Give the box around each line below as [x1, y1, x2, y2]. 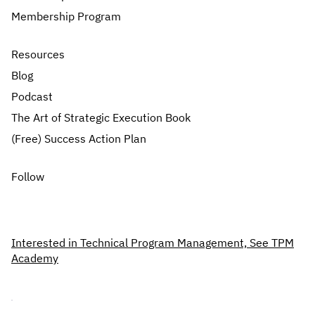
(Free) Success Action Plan [11, 131, 146, 146]
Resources [11, 47, 65, 62]
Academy [11, 251, 58, 266]
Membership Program [11, 9, 122, 24]
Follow [11, 169, 44, 184]
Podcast [11, 89, 53, 104]
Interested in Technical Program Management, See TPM [11, 236, 294, 250]
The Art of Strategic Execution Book [11, 110, 191, 125]
